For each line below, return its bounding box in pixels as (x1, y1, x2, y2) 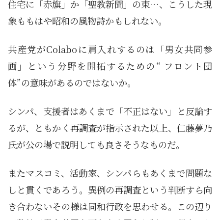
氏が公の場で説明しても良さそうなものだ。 (8, 138, 185, 151)
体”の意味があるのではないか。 (8, 76, 136, 89)
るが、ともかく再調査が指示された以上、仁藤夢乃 (8, 121, 212, 135)
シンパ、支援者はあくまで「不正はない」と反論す (8, 105, 212, 118)
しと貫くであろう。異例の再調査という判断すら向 (8, 183, 212, 196)
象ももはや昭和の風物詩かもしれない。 (8, 14, 167, 27)
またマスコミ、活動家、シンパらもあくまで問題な (8, 166, 212, 180)
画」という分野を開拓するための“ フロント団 (8, 59, 212, 73)
